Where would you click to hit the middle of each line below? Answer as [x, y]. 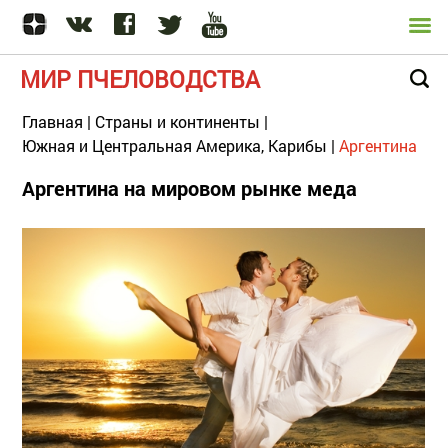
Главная [52, 121]
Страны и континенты [177, 121]
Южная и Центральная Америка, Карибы [174, 145]
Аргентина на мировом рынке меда [189, 188]
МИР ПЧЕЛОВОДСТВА [140, 79]
